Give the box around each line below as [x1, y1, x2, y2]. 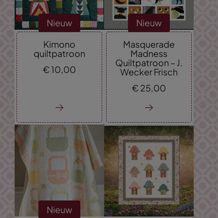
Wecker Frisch [120, 66, 178, 78]
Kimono [43, 38, 75, 50]
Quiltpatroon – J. [115, 57, 182, 69]
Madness [130, 48, 167, 59]
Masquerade [123, 38, 175, 50]
